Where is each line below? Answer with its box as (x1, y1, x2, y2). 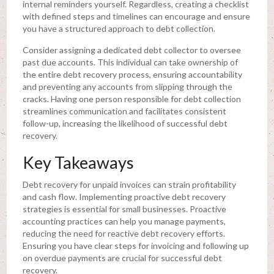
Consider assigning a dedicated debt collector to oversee (22, 44, 241, 55)
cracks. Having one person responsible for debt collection (22, 93, 241, 104)
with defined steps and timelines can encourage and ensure (22, 10, 250, 21)
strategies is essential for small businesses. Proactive (22, 203, 226, 214)
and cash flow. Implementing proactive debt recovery (22, 191, 226, 202)
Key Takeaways (22, 152, 134, 172)
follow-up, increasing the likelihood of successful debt (22, 117, 228, 128)
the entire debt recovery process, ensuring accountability (22, 68, 242, 80)
